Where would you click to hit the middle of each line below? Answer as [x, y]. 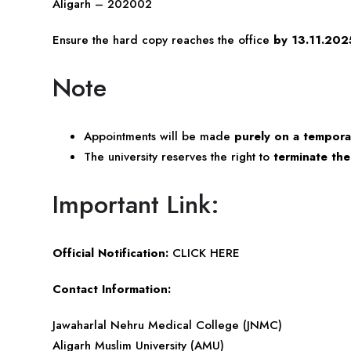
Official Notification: [110, 253]
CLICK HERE [206, 253]
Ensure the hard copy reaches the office [163, 40]
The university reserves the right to [179, 156]
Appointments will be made [159, 136]
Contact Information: [112, 289]
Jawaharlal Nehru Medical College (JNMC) [167, 325]
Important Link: [136, 204]
